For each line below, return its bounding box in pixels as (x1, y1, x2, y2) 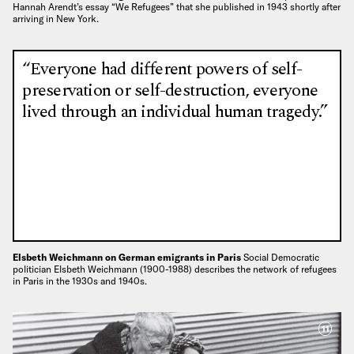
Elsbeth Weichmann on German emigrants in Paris (13, 250, 243, 263)
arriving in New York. (13, 12, 99, 24)
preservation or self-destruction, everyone (22, 77, 318, 104)
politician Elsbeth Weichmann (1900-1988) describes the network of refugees (13, 262, 337, 275)
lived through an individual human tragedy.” (22, 99, 328, 126)
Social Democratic (243, 250, 319, 263)
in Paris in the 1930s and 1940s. (13, 274, 147, 287)
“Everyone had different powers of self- (22, 56, 303, 83)
